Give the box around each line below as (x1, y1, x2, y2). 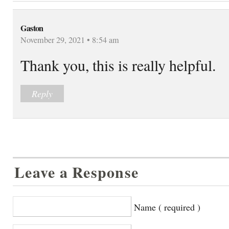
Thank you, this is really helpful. (20, 54, 216, 75)
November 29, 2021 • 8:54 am (20, 34, 119, 45)
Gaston (20, 21, 43, 34)
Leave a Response (14, 161, 139, 183)
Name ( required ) (134, 200, 200, 213)
